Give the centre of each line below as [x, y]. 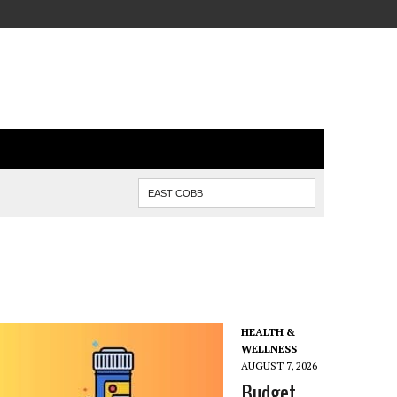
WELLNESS [269, 349]
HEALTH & [269, 332]
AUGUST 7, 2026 [280, 366]
